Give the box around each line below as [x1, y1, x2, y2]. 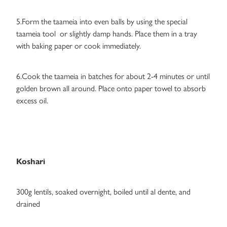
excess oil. [16, 96, 48, 106]
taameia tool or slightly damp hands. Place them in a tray [16, 29, 197, 39]
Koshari [16, 157, 45, 167]
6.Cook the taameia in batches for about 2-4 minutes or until [16, 71, 210, 82]
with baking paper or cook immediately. [16, 41, 141, 51]
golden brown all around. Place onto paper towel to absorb [16, 84, 206, 94]
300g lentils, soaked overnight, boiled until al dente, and [16, 187, 191, 197]
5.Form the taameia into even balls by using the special [16, 17, 187, 27]
